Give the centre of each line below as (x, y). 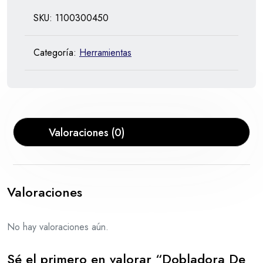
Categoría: (56, 52)
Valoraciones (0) (87, 132)
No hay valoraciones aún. (58, 227)
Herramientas (105, 52)
